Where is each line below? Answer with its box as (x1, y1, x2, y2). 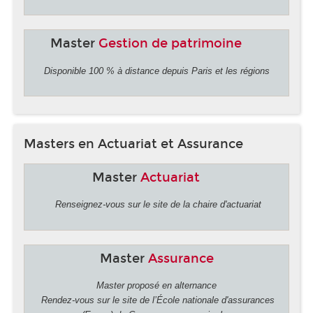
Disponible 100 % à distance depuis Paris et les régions (43, 65, 270, 76)
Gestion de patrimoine (99, 36, 242, 52)
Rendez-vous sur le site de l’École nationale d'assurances (38, 295, 275, 306)
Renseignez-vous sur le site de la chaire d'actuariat (52, 199, 261, 210)
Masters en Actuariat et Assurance (24, 136, 247, 152)
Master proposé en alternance (96, 280, 217, 291)
